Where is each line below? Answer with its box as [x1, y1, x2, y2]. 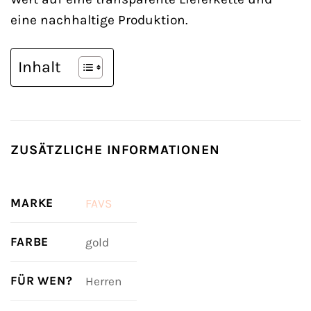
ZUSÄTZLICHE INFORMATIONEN [10, 141, 220, 158]
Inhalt [18, 57, 61, 76]
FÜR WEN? [10, 273, 73, 287]
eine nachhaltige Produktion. [10, 11, 187, 28]
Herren [85, 274, 121, 288]
